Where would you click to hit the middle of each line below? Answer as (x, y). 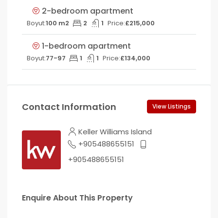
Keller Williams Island (115, 132)
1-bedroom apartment (86, 46)
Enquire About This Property (77, 198)
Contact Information (69, 107)
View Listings (172, 106)
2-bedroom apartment (88, 11)
